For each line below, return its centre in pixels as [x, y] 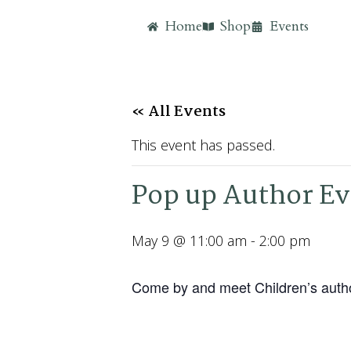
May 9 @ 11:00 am [189, 241]
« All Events [179, 112]
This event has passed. [203, 145]
